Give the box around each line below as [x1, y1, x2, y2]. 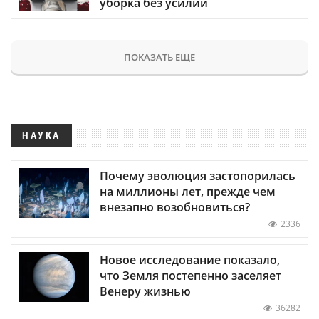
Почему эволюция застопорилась [100, 168, 296, 184]
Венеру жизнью [100, 283, 191, 300]
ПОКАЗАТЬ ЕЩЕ [124, 50, 195, 63]
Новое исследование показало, [100, 252, 280, 268]
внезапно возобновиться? [100, 199, 250, 216]
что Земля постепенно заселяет [100, 268, 281, 284]
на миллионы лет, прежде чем [100, 184, 276, 200]
